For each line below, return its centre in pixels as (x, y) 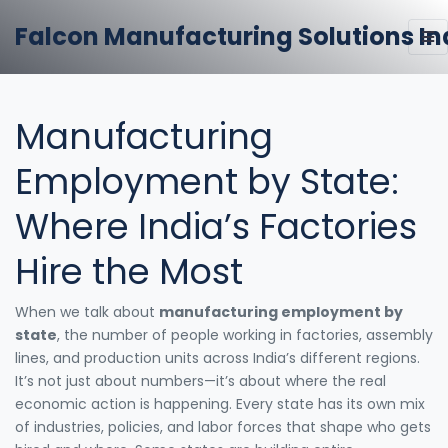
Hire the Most (129, 271)
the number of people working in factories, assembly (248, 334)
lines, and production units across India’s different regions (216, 357)
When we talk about (87, 311)
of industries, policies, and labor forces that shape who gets (223, 426)
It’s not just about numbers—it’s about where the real (200, 380)
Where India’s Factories (216, 226)
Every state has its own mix (328, 403)
